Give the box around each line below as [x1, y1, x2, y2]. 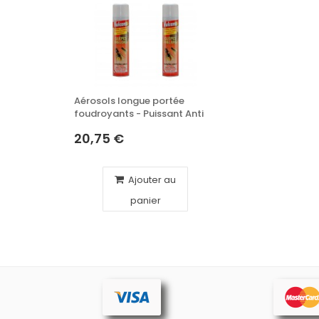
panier [130, 194, 161, 208]
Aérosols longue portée [74, 94, 184, 108]
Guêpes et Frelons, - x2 [74, 120, 180, 134]
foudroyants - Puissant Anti [74, 107, 204, 121]
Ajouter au [126, 173, 176, 187]
